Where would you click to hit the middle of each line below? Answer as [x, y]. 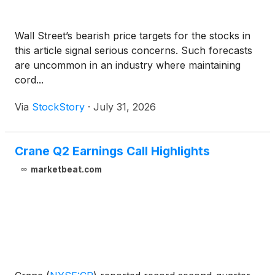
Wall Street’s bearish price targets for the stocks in [133, 36]
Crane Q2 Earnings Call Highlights [112, 151]
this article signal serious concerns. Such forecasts [134, 51]
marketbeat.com [66, 170]
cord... [29, 80]
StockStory [58, 107]
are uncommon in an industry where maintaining [128, 65]
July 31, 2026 [125, 107]
